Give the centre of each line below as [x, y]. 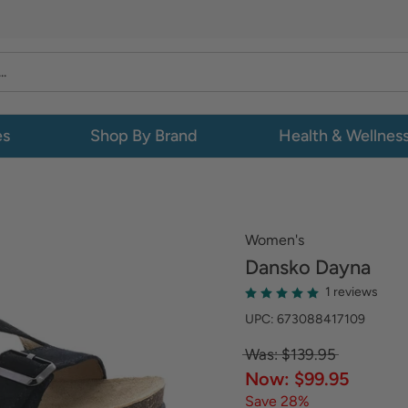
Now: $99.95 [297, 379]
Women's [275, 240]
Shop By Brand [144, 136]
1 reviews [352, 292]
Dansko [278, 267]
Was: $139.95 [291, 354]
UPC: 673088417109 [305, 319]
